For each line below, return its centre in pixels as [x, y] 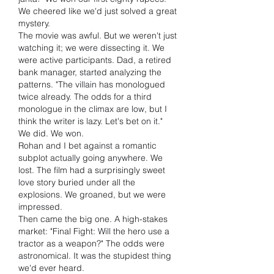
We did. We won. [51, 133]
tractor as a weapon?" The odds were [91, 243]
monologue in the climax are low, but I [93, 109]
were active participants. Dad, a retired [95, 60]
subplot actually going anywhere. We [91, 158]
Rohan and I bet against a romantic [87, 146]
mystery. [34, 23]
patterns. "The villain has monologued [92, 84]
